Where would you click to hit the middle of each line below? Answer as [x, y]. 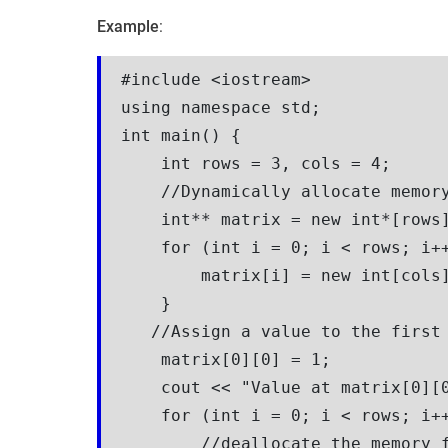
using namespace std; [221, 107]
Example [128, 26]
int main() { [181, 135]
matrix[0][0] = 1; [231, 359]
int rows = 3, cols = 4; [256, 163]
